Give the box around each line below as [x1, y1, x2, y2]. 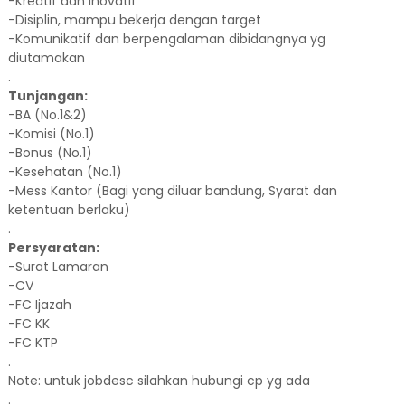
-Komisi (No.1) [7, 125, 95, 143]
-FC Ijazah [7, 296, 71, 314]
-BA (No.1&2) [7, 106, 87, 124]
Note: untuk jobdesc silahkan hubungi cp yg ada [7, 372, 310, 390]
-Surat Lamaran [7, 258, 108, 276]
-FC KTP [7, 334, 58, 352]
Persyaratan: [7, 239, 99, 257]
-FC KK [7, 315, 50, 333]
